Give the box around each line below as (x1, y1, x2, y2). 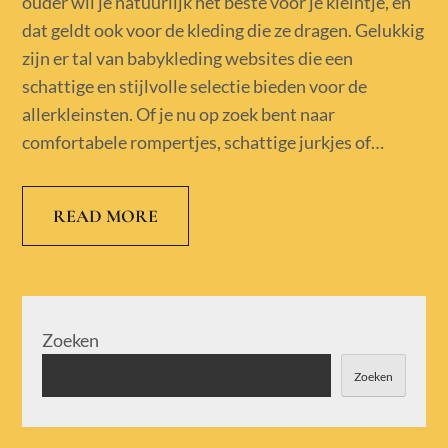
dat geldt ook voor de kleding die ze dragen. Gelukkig (22, 19, 425, 42)
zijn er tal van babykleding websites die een (22, 47, 354, 70)
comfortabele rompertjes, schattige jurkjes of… (22, 131, 385, 154)
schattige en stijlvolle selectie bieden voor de (22, 75, 368, 98)
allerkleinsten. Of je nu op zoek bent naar (22, 103, 336, 126)
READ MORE (53, 205, 159, 228)
